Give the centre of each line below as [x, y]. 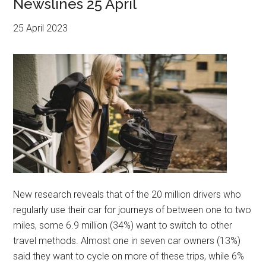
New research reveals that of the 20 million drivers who [127, 194]
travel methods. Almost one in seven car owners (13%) [127, 241]
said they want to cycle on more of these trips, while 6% [129, 256]
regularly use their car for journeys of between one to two [132, 210]
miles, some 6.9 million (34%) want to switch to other [123, 225]
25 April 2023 [41, 28]
